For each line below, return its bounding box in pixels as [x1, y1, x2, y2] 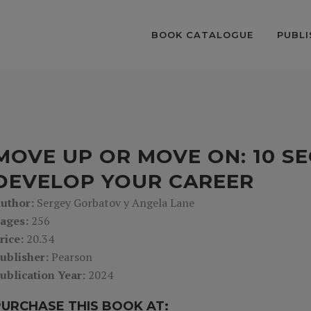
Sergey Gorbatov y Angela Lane [37, 195, 194, 210]
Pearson [51, 249, 92, 264]
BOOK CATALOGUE [151, 29, 253, 40]
